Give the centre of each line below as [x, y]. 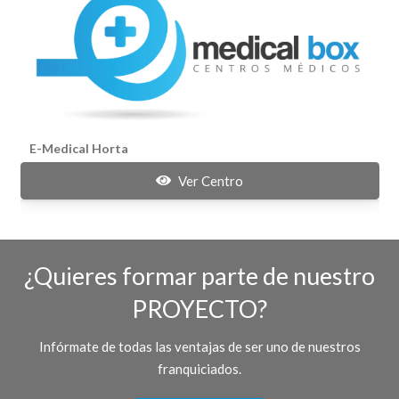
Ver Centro [210, 180]
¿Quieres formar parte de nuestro [199, 276]
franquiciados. [199, 369]
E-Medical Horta [78, 148]
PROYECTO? [199, 309]
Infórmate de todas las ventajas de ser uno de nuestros [199, 347]
